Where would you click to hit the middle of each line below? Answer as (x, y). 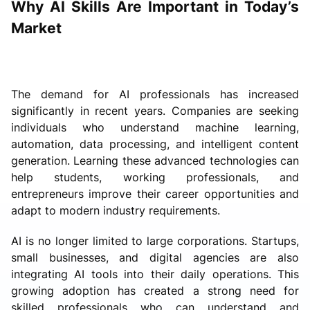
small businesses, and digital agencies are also (155, 257)
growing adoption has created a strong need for (155, 290)
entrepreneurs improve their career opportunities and (155, 193)
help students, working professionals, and (155, 177)
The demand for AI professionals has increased (155, 94)
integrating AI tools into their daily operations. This (155, 274)
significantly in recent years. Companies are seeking (155, 110)
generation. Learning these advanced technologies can (155, 160)
